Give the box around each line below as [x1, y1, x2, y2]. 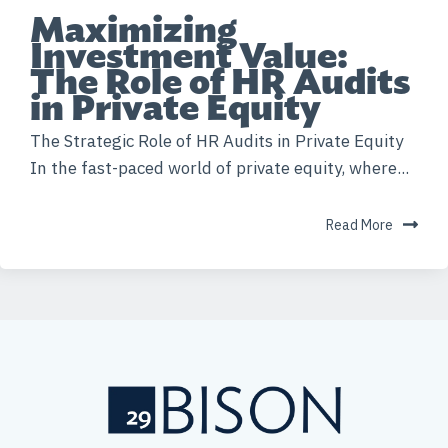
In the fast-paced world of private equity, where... [30, 157, 409, 180]
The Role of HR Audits [30, 58, 410, 103]
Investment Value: [30, 32, 348, 77]
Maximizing [30, 6, 237, 51]
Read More [326, 216, 393, 235]
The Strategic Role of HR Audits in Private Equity [30, 130, 403, 153]
